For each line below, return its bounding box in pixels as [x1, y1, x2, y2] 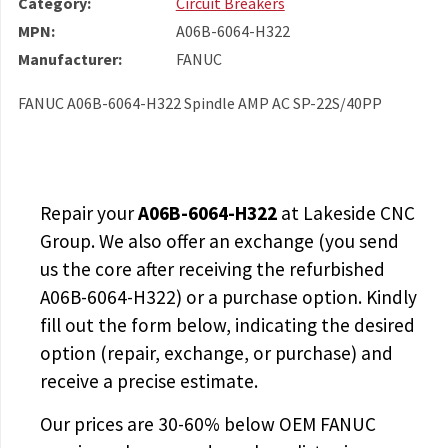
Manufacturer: [17, 48, 122, 69]
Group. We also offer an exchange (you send [39, 229, 399, 254]
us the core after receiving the [39, 257, 289, 282]
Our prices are [39, 411, 158, 436]
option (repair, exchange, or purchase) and [39, 341, 393, 366]
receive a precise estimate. [39, 369, 258, 394]
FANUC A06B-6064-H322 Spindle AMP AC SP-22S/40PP [17, 92, 382, 113]
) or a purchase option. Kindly [175, 285, 417, 310]
